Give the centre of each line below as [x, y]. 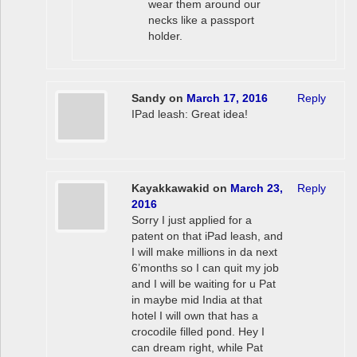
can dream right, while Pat [197, 347]
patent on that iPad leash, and [207, 235]
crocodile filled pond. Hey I [198, 331]
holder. [165, 36]
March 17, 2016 [227, 98]
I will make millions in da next [204, 251]
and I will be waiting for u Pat [203, 283]
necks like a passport [201, 20]
